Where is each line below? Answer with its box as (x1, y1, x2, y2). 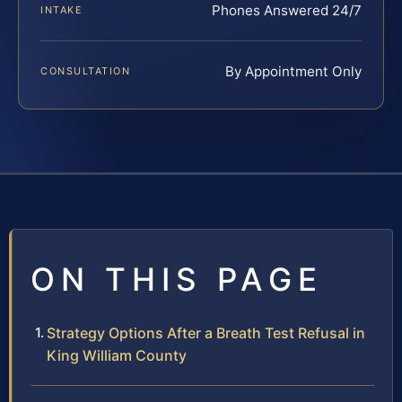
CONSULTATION (40, 64, 131, 77)
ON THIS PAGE (31, 259, 323, 298)
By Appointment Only (225, 62, 362, 80)
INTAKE (40, 3, 83, 16)
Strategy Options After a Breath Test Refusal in (47, 323, 365, 342)
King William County (47, 345, 187, 364)
